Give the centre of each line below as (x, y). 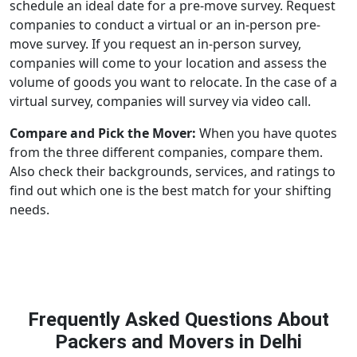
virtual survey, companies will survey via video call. (160, 101)
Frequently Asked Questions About (178, 320)
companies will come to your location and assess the (168, 63)
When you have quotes (268, 133)
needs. (29, 210)
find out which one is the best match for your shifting (171, 190)
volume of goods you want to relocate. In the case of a (173, 82)
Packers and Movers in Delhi (178, 342)
